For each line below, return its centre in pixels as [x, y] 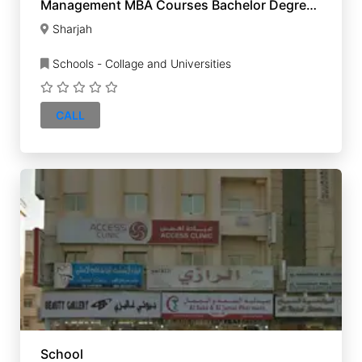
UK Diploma [77, 20]
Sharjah [72, 29]
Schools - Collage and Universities [140, 63]
